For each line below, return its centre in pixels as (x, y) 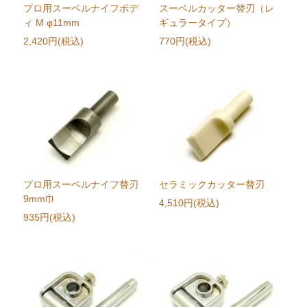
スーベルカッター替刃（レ (216, 9)
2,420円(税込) (54, 41)
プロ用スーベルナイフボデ (81, 9)
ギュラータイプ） (197, 23)
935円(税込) (50, 218)
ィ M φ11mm (52, 23)
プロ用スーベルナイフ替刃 (81, 185)
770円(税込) (185, 41)
